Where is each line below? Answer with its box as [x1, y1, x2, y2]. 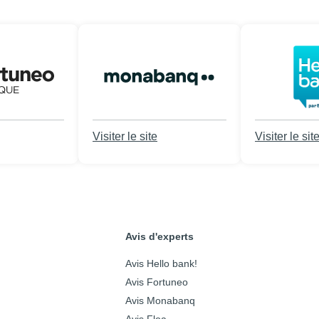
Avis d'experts [125, 231, 194, 242]
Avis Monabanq [125, 295, 195, 306]
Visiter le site [93, 130, 157, 142]
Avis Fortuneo [125, 276, 188, 288]
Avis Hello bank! [125, 258, 197, 269]
